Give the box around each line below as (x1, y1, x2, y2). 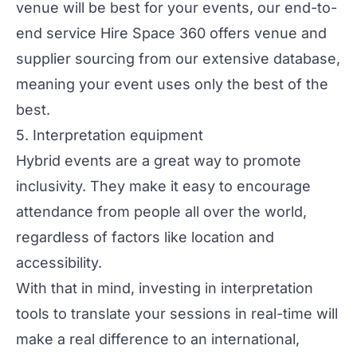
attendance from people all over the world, (16, 202, 307, 220)
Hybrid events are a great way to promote (16, 151, 301, 169)
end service (16, 24, 100, 41)
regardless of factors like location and (16, 228, 274, 245)
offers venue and (206, 24, 327, 41)
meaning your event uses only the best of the (16, 75, 328, 92)
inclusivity (16, 177, 82, 194)
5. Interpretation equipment (16, 126, 203, 143)
